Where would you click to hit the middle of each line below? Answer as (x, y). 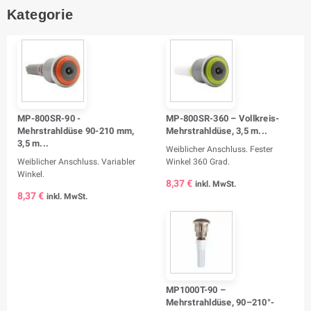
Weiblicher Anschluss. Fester (219, 149)
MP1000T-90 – (196, 289)
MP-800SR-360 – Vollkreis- (223, 118)
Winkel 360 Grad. (198, 161)
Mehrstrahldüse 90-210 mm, (76, 131)
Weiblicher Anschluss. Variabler (76, 161)
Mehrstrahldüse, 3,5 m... (217, 131)
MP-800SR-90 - (49, 118)
